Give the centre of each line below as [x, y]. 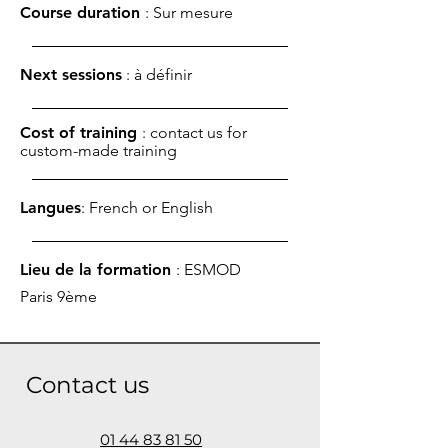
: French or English [147, 207]
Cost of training [81, 132]
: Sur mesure [189, 12]
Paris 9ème [58, 296]
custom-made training [98, 150]
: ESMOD [208, 269]
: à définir [159, 74]
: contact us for [194, 132]
